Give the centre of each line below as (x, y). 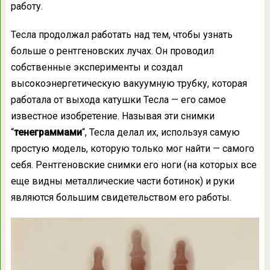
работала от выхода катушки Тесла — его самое (118, 99)
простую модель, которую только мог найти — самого (132, 148)
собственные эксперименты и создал (96, 67)
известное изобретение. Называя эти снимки (112, 116)
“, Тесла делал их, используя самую (161, 132)
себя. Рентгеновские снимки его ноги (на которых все (133, 165)
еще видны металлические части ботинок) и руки (122, 181)
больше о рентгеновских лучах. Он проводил (112, 51)
